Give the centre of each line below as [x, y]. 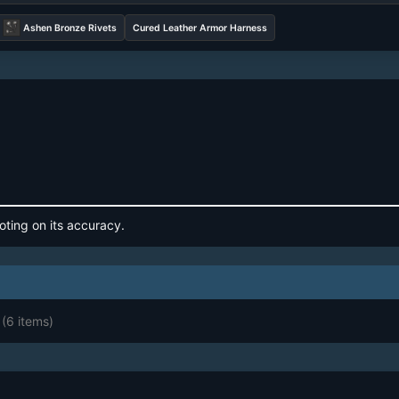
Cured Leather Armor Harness [199, 28]
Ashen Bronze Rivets [70, 28]
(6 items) [28, 322]
